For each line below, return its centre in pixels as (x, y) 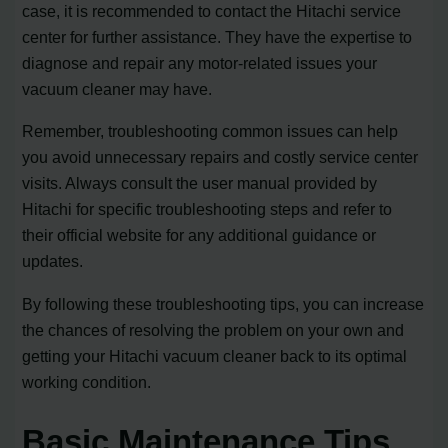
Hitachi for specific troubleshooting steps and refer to (207, 209)
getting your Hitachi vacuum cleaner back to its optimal (215, 355)
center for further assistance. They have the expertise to (217, 37)
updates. (53, 261)
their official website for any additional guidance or (199, 235)
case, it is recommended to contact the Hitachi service (212, 11)
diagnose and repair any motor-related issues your (200, 63)
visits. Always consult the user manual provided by (200, 183)
